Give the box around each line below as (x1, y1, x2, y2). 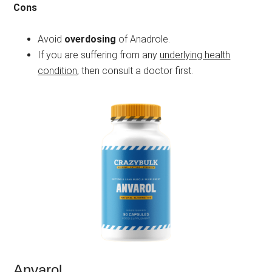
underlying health (160, 49, 231, 61)
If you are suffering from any (38, 49, 160, 61)
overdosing (64, 33, 117, 46)
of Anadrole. (116, 33, 171, 46)
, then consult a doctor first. (77, 65, 194, 77)
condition (38, 65, 78, 77)
